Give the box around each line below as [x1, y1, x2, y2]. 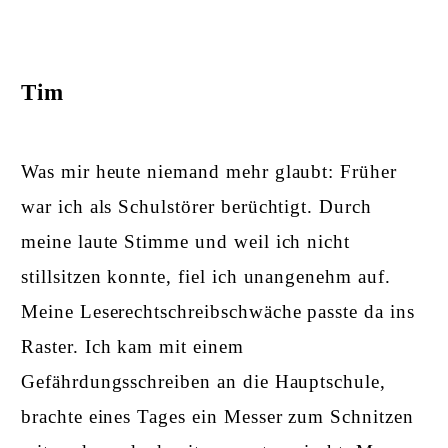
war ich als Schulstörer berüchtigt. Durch [21, 195, 372, 217]
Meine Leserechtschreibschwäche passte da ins [21, 300, 415, 322]
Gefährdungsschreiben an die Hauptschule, [21, 370, 387, 392]
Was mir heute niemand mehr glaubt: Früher [21, 160, 397, 182]
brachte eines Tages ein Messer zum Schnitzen [21, 405, 414, 427]
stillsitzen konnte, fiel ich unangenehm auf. [21, 265, 391, 287]
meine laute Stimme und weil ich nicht [21, 230, 351, 252]
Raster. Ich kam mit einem [21, 335, 244, 357]
